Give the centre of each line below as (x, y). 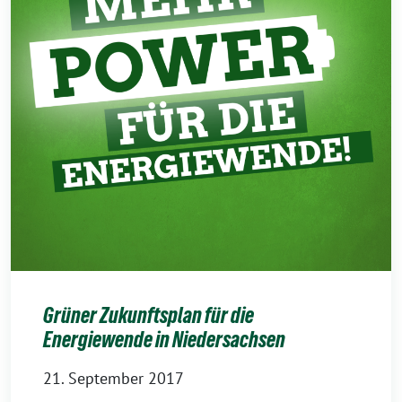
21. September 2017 (114, 378)
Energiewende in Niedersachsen (164, 340)
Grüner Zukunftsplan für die (149, 315)
